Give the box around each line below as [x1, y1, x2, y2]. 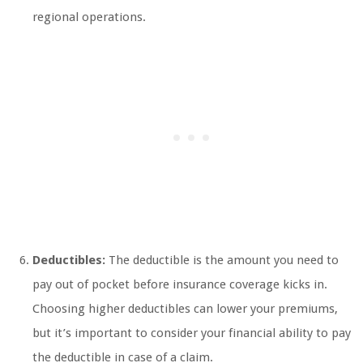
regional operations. [32, 10, 146, 25]
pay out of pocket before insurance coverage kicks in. [32, 277, 327, 293]
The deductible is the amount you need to [105, 253, 339, 268]
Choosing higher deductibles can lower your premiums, [32, 301, 338, 317]
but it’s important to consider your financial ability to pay [32, 326, 351, 341]
